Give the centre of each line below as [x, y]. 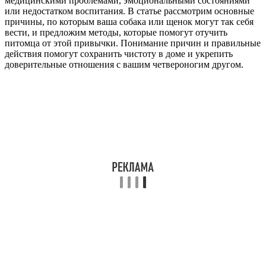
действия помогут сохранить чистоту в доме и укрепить [119, 53]
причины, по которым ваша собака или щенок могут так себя [129, 21]
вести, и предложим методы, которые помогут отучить [116, 32]
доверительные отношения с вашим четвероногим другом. [124, 64]
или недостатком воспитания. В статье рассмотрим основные [129, 11]
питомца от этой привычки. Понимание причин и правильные [133, 43]
